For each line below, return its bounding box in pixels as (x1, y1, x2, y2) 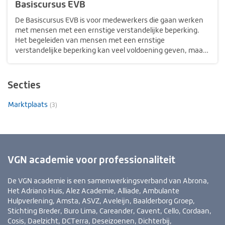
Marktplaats (8, 101, 48, 108)
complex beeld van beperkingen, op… (15, 67, 135, 74)
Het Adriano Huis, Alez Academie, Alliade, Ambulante (8, 187, 179, 195)
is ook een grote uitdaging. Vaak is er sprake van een (15, 57, 185, 64)
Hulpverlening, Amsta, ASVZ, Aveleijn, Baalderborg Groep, (8, 197, 195, 205)
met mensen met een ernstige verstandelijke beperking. (15, 27, 199, 34)
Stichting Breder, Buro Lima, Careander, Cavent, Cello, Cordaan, (8, 207, 211, 215)
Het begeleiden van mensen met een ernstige (15, 37, 165, 44)
